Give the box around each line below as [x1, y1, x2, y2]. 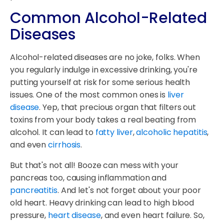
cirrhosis [48, 139, 81, 151]
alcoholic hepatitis [136, 126, 207, 138]
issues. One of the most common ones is [10, 89, 168, 101]
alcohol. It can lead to [10, 126, 95, 138]
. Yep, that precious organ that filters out [39, 101, 196, 113]
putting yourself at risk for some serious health [10, 76, 190, 88]
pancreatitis [10, 184, 57, 196]
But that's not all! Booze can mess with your [10, 159, 178, 171]
